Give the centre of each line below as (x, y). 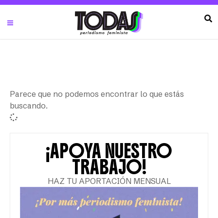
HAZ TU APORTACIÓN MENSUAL (109, 181)
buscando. (29, 106)
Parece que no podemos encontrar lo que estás (97, 94)
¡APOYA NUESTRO (109, 151)
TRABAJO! (109, 167)
